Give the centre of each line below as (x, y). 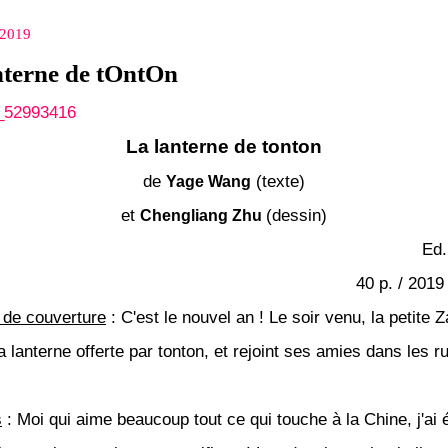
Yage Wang (208, 181)
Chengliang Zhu (201, 215)
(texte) (278, 181)
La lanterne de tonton (224, 146)
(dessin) (296, 215)
